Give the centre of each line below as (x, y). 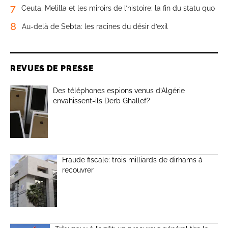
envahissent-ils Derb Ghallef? (101, 101)
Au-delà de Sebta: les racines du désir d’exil (95, 26)
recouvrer (78, 170)
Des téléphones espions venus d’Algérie (119, 91)
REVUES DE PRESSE (52, 68)
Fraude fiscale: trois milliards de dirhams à (133, 160)
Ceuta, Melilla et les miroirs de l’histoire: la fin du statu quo (118, 8)
